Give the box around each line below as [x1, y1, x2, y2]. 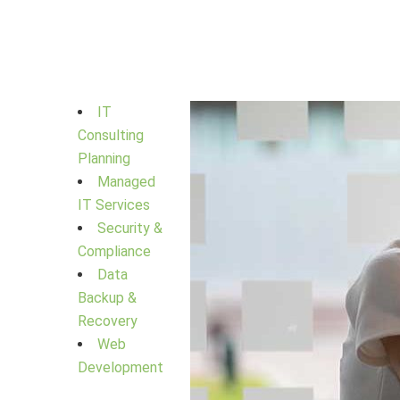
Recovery [78, 312, 137, 329]
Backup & [78, 289, 137, 306]
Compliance [78, 243, 151, 260]
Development [78, 359, 163, 376]
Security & [97, 220, 162, 237]
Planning [78, 150, 130, 167]
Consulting [78, 127, 144, 144]
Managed [97, 173, 155, 190]
